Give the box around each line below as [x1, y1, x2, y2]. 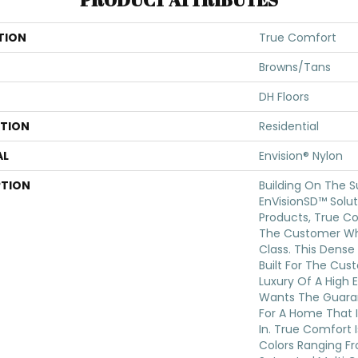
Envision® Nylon [259, 148, 343, 164]
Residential [259, 118, 319, 134]
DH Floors [259, 89, 309, 105]
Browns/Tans [259, 59, 331, 75]
